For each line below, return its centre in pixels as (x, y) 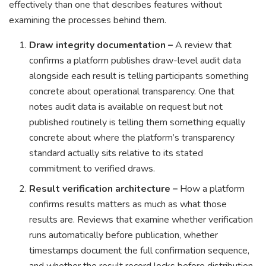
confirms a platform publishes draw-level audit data (135, 61)
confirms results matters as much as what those (128, 205)
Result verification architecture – (105, 189)
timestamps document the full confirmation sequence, (140, 251)
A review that (204, 45)
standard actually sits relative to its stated (116, 153)
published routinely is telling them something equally (137, 123)
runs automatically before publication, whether (124, 235)
